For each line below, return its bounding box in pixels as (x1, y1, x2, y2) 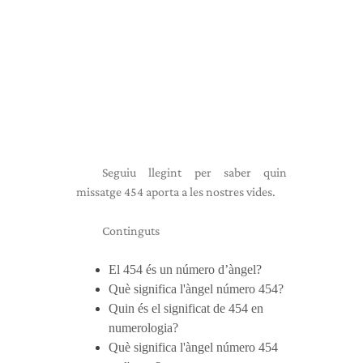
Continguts (102, 224, 160, 237)
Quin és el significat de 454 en (109, 301, 263, 315)
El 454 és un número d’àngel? (109, 263, 262, 276)
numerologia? (109, 321, 178, 335)
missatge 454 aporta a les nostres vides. (76, 185, 275, 199)
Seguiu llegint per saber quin (102, 165, 287, 179)
